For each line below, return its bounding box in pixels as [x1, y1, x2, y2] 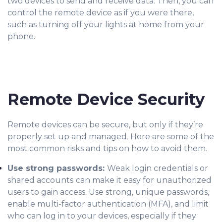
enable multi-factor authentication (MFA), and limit [7, 199, 209, 209]
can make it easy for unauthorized [76, 175, 212, 185]
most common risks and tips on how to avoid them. [7, 143, 207, 153]
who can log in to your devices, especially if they [7, 211, 196, 221]
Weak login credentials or [107, 163, 208, 173]
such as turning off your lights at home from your [7, 19, 204, 29]
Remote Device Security [7, 89, 205, 109]
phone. [7, 31, 35, 41]
